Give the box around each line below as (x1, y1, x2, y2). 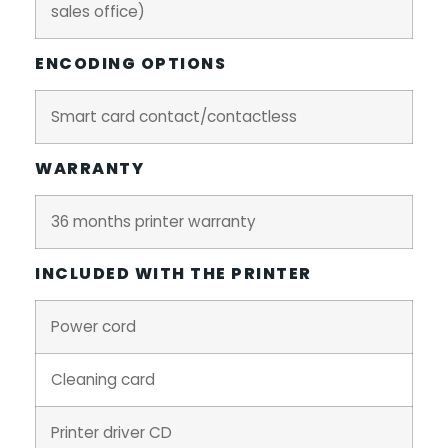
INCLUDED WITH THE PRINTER (35, 261, 312, 285)
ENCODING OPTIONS (35, 51, 226, 75)
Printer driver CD (51, 421, 172, 443)
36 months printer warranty (51, 210, 256, 232)
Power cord (51, 315, 136, 337)
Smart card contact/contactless (51, 105, 297, 127)
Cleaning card (51, 368, 155, 390)
